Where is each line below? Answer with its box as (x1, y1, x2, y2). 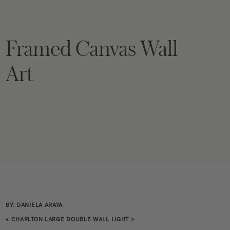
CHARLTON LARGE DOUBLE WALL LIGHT (11, 216, 129, 223)
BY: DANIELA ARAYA (6, 201, 63, 208)
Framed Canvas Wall (6, 33, 178, 63)
